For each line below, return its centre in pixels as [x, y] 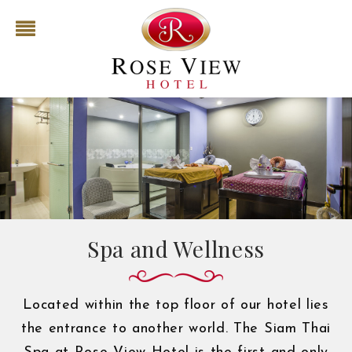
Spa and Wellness [176, 249]
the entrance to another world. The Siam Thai [176, 329]
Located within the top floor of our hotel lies [176, 306]
